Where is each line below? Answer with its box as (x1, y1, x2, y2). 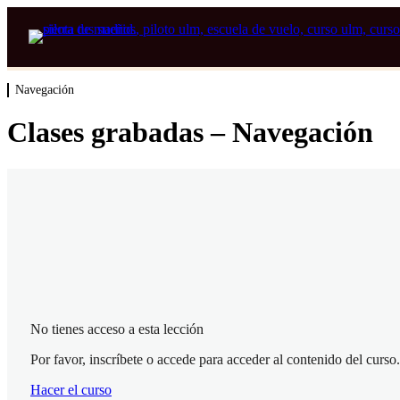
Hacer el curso (30, 381, 112, 397)
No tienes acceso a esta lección (30, 321, 204, 337)
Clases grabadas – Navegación (7, 116, 373, 149)
